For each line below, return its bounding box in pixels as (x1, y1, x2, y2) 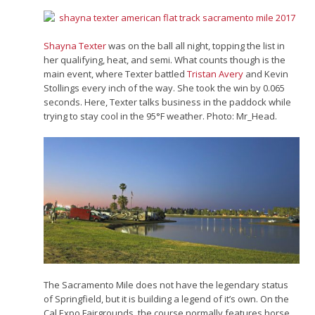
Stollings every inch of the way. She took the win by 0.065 (44, 81, 285, 94)
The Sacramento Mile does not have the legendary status (44, 278, 289, 291)
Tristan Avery (187, 67, 244, 80)
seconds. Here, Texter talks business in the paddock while (44, 95, 292, 108)
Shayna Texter (44, 39, 107, 52)
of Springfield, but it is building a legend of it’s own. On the (44, 292, 290, 305)
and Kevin (243, 67, 289, 80)
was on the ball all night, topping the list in (106, 39, 285, 52)
